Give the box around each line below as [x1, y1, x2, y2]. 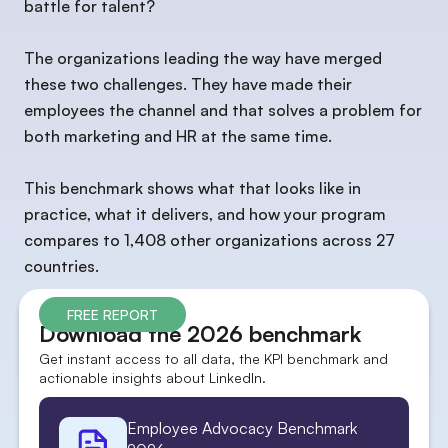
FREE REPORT [67, 306, 158, 323]
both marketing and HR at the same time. [24, 126, 332, 146]
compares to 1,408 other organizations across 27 [24, 230, 395, 250]
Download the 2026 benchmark [39, 320, 361, 347]
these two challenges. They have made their [24, 74, 352, 94]
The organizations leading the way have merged [24, 48, 382, 68]
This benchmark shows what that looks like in [24, 178, 361, 198]
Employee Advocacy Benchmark [127, 418, 358, 438]
